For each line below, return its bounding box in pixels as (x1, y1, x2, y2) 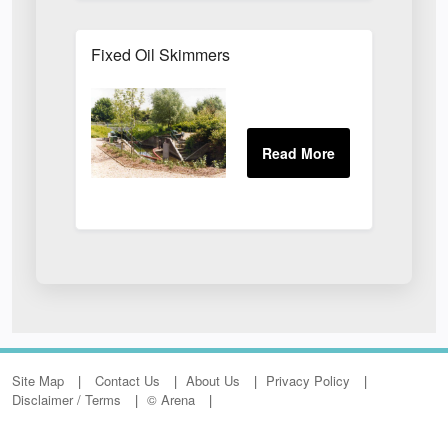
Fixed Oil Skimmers (91, 43, 231, 66)
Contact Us (95, 371, 160, 390)
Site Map (12, 371, 64, 390)
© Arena (147, 390, 195, 409)
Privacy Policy (266, 371, 350, 390)
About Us (186, 371, 240, 390)
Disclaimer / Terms (12, 390, 121, 409)
